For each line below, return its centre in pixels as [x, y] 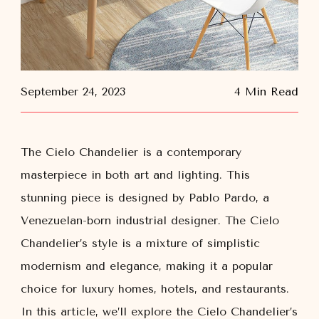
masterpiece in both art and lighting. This [135, 175]
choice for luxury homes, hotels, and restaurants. [155, 289]
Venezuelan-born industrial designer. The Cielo [150, 220]
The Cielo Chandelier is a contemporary [131, 152]
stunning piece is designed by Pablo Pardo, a [145, 198]
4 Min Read [266, 91]
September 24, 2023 [73, 91]
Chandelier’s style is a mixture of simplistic [140, 243]
